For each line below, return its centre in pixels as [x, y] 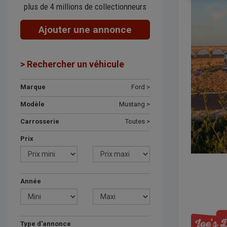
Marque [33, 87]
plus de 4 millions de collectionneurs [85, 7]
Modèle [32, 104]
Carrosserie [40, 121]
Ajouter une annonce [85, 30]
